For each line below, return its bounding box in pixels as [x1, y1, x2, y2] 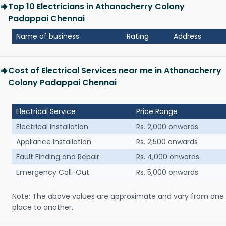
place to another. [12, 202, 73, 213]
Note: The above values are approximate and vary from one [12, 191, 224, 202]
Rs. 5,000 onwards [136, 167, 198, 178]
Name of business [16, 31, 79, 42]
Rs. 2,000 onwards [136, 122, 198, 132]
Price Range [136, 106, 178, 117]
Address [174, 31, 201, 42]
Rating [127, 31, 149, 42]
